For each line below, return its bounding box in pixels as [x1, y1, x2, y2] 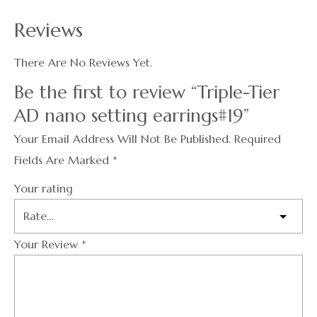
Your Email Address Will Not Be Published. [14, 131, 231, 146]
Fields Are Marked [14, 152, 113, 167]
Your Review [14, 236, 81, 251]
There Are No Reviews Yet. [14, 54, 152, 69]
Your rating [14, 180, 73, 195]
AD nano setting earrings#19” [14, 103, 249, 127]
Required [234, 131, 281, 146]
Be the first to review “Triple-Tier [14, 80, 279, 103]
